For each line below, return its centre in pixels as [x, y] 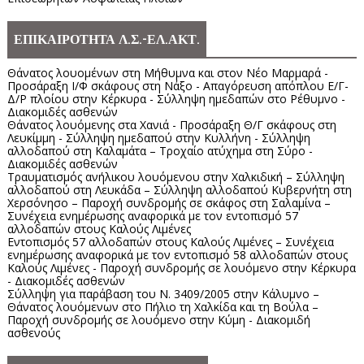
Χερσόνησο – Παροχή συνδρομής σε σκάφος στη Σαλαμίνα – [169, 203]
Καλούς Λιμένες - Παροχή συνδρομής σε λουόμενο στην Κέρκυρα [181, 268]
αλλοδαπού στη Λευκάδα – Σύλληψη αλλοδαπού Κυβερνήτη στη [179, 190]
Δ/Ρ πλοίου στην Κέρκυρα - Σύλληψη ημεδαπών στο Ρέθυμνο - [176, 99]
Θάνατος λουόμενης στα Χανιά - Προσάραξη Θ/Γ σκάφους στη [171, 125]
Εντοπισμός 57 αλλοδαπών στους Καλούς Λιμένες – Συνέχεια [170, 242]
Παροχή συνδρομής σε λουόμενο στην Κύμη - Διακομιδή [158, 320]
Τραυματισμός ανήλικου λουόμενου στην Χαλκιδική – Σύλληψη [175, 177]
